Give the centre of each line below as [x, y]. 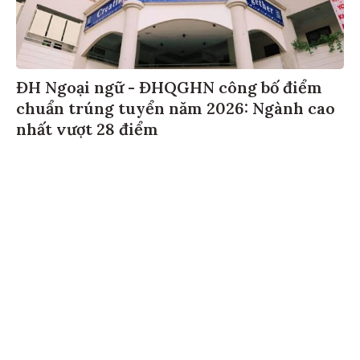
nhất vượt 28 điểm [87, 127]
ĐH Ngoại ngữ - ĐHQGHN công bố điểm [169, 85]
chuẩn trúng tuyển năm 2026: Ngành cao [176, 106]
